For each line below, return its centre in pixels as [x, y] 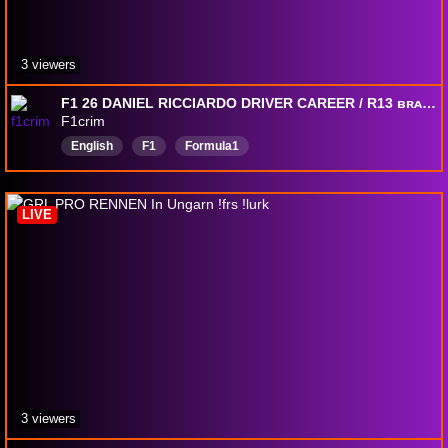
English [92, 146]
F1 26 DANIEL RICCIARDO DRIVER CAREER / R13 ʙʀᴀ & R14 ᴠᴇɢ [429, 103]
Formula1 [212, 146]
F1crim [83, 121]
